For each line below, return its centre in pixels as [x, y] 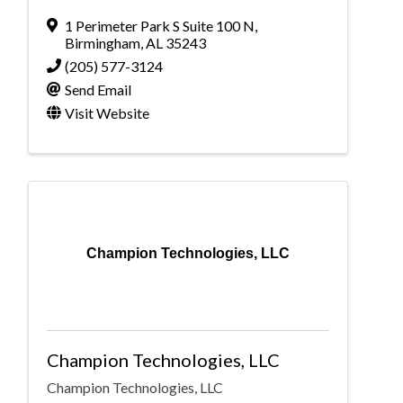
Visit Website [107, 113]
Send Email [98, 90]
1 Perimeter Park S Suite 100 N [160, 26]
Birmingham [103, 43]
